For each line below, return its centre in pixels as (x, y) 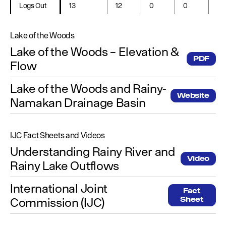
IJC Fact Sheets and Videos (58, 135)
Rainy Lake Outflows (65, 165)
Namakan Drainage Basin (78, 102)
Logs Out (33, 6)
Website (193, 95)
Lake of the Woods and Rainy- (89, 88)
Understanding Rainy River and (93, 151)
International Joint (59, 188)
